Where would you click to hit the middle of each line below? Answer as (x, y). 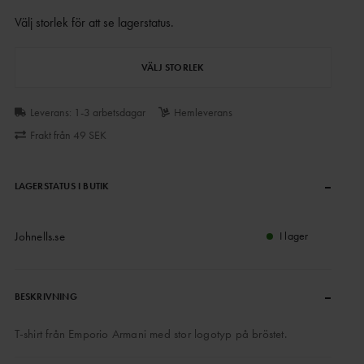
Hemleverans (203, 112)
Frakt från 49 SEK (68, 135)
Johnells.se (39, 236)
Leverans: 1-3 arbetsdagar (87, 112)
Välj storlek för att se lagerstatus (92, 22)
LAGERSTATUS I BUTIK (62, 186)
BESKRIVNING (45, 297)
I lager (294, 236)
